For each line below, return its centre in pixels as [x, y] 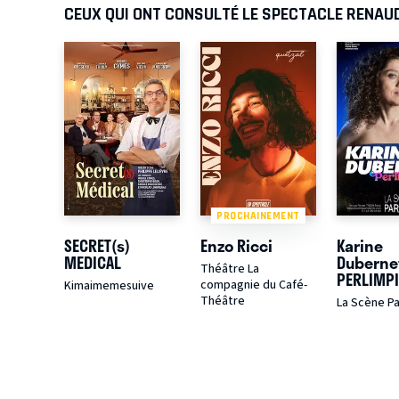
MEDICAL [93, 263]
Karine [359, 246]
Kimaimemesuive [109, 286]
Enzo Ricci [236, 246]
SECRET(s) [97, 246]
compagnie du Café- [253, 285]
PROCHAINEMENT [258, 216]
